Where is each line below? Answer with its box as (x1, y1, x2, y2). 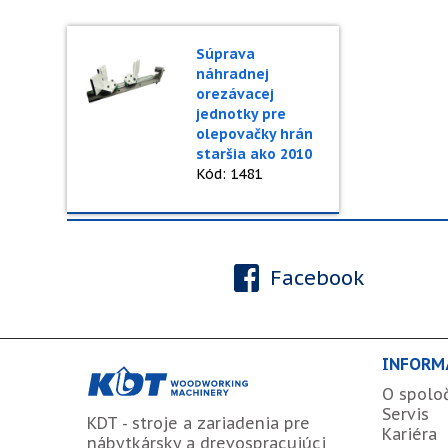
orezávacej (195, 85, 274, 103)
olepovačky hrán (195, 125, 313, 143)
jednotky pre (195, 105, 286, 123)
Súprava (195, 45, 255, 63)
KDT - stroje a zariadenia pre (87, 412, 310, 433)
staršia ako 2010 (195, 145, 312, 163)
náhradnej (195, 65, 269, 83)
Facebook (264, 264, 366, 291)
